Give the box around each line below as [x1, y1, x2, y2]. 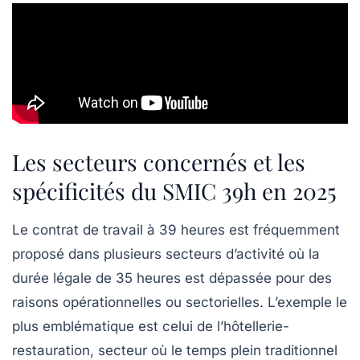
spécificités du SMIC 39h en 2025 [12, 176, 337, 207]
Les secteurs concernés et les [12, 147, 305, 178]
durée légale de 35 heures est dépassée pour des [12, 270, 332, 287]
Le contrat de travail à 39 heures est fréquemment [12, 222, 340, 239]
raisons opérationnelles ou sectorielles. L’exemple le [12, 294, 347, 311]
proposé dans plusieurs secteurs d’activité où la [12, 246, 320, 263]
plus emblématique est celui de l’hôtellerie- [12, 318, 289, 335]
